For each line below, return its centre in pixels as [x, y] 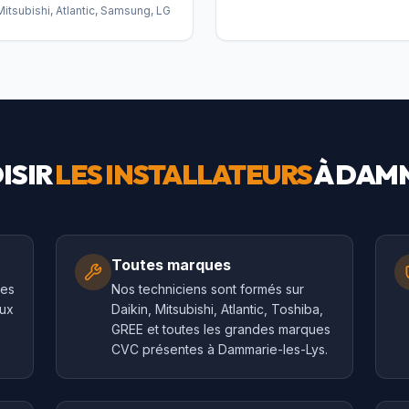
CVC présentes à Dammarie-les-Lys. [220, 349]
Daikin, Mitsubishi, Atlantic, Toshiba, [218, 309]
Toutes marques [172, 265]
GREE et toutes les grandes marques [221, 329]
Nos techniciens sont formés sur [208, 289]
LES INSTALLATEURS [184, 174]
